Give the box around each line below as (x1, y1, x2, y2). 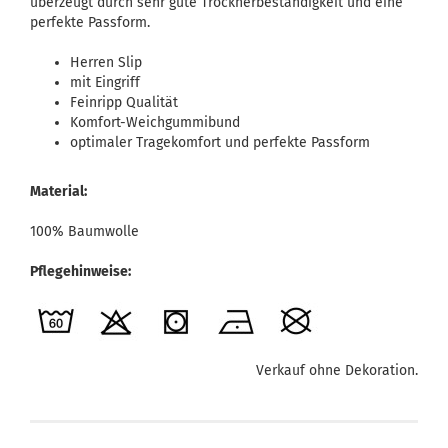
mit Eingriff (70, 74, 140, 91)
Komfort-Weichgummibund (70, 114, 240, 131)
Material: (30, 183, 87, 200)
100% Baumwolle (30, 223, 139, 240)
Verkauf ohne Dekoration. (256, 362, 418, 379)
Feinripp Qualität (70, 94, 178, 111)
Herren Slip (70, 54, 142, 71)
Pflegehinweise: (30, 263, 131, 280)
